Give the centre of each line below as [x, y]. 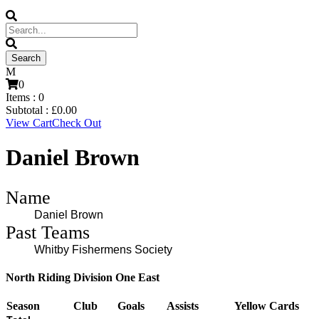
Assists [183, 306]
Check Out [77, 123]
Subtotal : [28, 110]
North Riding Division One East [83, 278]
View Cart [29, 123]
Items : [22, 97]
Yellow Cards [266, 306]
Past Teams [48, 232]
